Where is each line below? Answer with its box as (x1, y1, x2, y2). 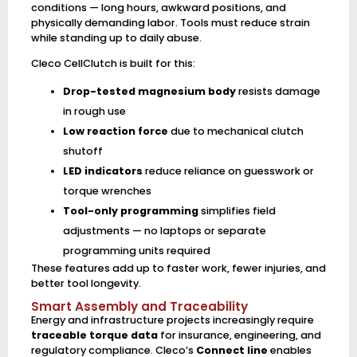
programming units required (62, 243, 210, 257)
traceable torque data (30, 328, 158, 343)
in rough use (62, 104, 126, 118)
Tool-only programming (62, 203, 198, 218)
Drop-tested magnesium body (62, 84, 236, 98)
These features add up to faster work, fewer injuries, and (30, 261, 326, 275)
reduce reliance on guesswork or (142, 163, 314, 178)
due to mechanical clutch (167, 124, 304, 138)
